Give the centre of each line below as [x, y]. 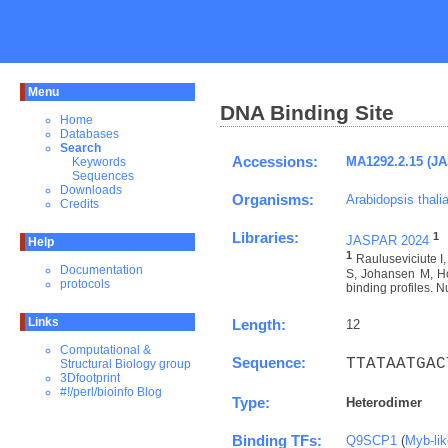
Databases [89, 134]
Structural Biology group [125, 364]
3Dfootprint [90, 378]
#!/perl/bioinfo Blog [111, 392]
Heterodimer [384, 402]
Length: [259, 324]
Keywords [99, 162]
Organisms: [273, 199]
